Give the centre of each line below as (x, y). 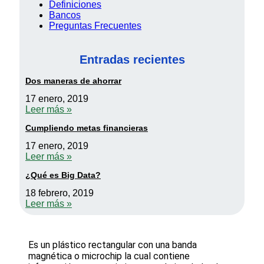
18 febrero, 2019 (60, 193)
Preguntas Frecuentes (95, 26)
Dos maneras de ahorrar (73, 81)
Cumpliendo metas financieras (87, 128)
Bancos (65, 15)
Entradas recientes (132, 59)
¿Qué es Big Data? (63, 175)
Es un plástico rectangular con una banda (113, 245)
